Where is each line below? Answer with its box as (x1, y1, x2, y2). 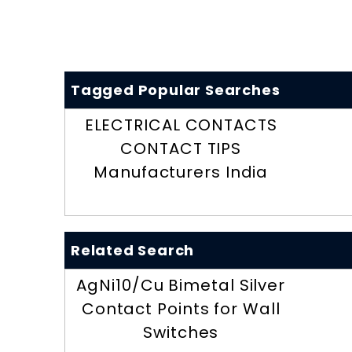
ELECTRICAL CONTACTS (84, 114, 277, 137)
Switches (143, 321, 219, 344)
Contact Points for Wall (81, 298, 280, 321)
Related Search (71, 240, 195, 261)
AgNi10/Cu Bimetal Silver (76, 274, 286, 297)
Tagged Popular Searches (71, 80, 280, 101)
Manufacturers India (93, 161, 269, 184)
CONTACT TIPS (120, 137, 242, 160)
